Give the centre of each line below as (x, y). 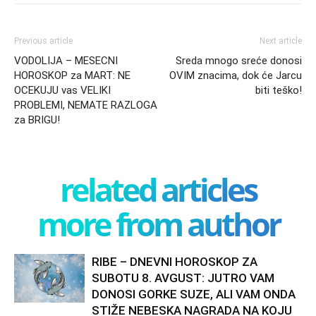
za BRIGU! (37, 120)
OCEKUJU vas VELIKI (62, 90)
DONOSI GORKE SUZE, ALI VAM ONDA (194, 294)
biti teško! (279, 90)
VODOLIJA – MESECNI (66, 61)
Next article (281, 41)
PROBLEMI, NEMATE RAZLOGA (86, 105)
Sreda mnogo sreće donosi (239, 61)
